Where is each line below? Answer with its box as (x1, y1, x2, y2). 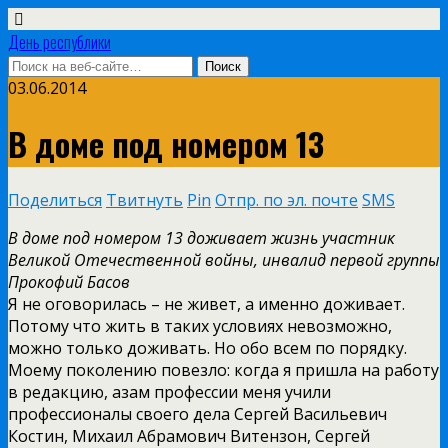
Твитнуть (106, 188, 183, 211)
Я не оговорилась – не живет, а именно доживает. (8, 292, 405, 315)
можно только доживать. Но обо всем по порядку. (8, 336, 407, 359)
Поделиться (8, 188, 102, 211)
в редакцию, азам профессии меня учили (8, 380, 331, 403)
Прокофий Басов (8, 270, 130, 293)
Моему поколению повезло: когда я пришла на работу (8, 358, 439, 381)
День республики (8, 30, 111, 54)
